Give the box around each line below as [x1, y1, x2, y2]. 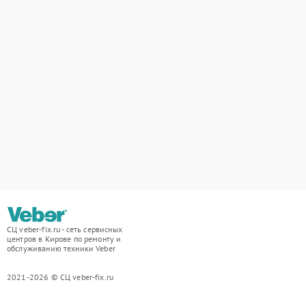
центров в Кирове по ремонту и [7, 234, 122, 244]
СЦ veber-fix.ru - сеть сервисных [7, 224, 122, 234]
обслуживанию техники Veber [7, 243, 115, 253]
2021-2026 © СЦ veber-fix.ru [7, 272, 114, 282]
